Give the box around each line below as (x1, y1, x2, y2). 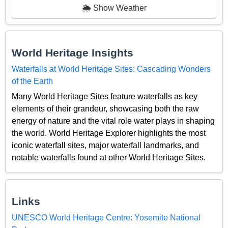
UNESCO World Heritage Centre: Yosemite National (12, 213, 201, 222)
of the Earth (12, 76, 53, 85)
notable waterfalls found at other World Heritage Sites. (12, 153, 206, 162)
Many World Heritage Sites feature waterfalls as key (12, 92, 197, 101)
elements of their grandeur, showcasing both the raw (12, 104, 199, 113)
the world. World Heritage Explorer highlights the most (12, 129, 206, 138)
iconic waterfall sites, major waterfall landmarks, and (12, 141, 199, 150)
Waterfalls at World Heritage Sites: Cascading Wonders (12, 64, 211, 73)
